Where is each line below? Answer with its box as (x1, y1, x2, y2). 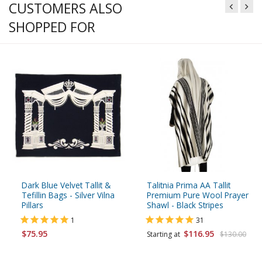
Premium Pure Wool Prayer (147, 189, 249, 201)
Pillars (22, 199, 43, 211)
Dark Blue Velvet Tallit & (22, 180, 111, 191)
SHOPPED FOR (9, 17, 95, 36)
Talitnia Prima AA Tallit (147, 180, 230, 191)
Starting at (147, 229, 184, 240)
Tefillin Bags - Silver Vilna (22, 189, 115, 201)
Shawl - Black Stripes (147, 199, 223, 211)
